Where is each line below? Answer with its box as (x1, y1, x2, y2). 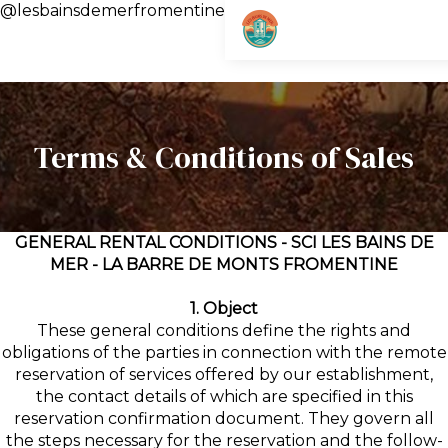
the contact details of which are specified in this (35, 387, 413, 406)
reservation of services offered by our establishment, (15, 365, 433, 384)
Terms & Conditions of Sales (34, 136, 414, 178)
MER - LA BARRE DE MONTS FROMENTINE (50, 255, 398, 274)
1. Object (190, 299, 258, 318)
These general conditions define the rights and (37, 321, 411, 340)
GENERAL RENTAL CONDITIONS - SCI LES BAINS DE (14, 233, 434, 252)
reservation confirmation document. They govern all (14, 409, 434, 428)
